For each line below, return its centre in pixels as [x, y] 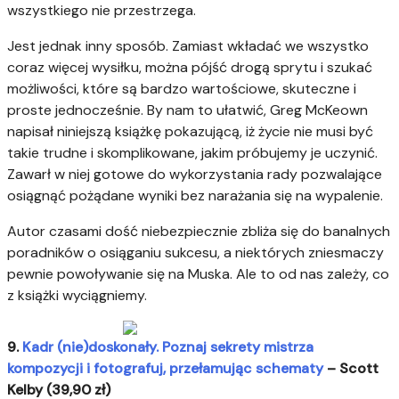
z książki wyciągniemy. [77, 296]
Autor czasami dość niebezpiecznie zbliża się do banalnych [199, 232]
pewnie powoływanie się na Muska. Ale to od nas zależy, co [198, 274]
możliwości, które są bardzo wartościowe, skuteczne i [182, 89]
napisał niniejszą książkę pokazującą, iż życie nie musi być [190, 132]
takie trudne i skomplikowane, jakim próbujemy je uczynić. [192, 153]
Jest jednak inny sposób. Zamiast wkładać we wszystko [188, 46]
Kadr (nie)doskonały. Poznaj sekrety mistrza [168, 347]
